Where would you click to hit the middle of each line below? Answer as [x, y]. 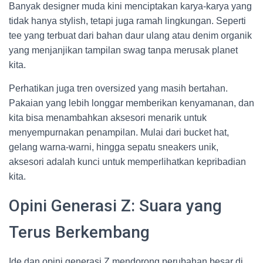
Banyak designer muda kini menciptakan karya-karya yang [130, 6]
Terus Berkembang [79, 232]
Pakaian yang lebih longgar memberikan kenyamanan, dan [131, 103]
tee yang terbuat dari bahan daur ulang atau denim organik [130, 36]
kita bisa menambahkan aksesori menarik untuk [108, 118]
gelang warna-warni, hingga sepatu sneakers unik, [114, 147]
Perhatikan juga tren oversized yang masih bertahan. [118, 88]
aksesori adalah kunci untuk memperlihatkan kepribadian [127, 162]
